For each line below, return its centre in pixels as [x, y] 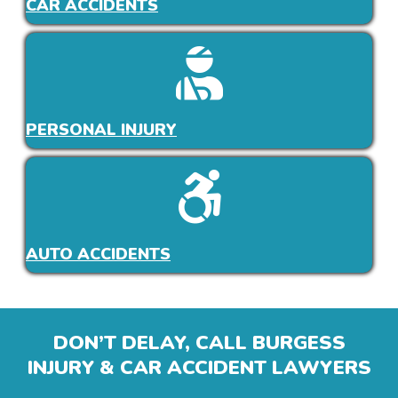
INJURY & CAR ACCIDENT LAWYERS [199, 367]
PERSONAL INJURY [101, 130]
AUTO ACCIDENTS [98, 254]
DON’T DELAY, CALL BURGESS [199, 342]
